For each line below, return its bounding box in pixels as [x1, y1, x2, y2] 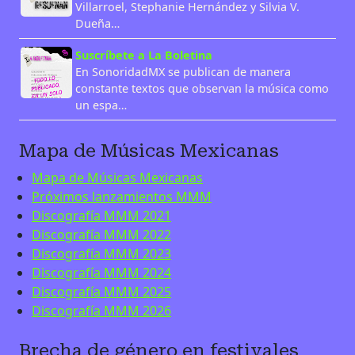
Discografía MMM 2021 [32, 206, 171, 224]
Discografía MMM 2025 [32, 282, 171, 300]
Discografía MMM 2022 [32, 225, 171, 243]
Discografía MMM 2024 [32, 263, 171, 281]
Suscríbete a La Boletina [74, 47, 212, 63]
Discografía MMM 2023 [32, 244, 171, 262]
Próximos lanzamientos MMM [32, 187, 212, 205]
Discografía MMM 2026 [32, 301, 171, 319]
